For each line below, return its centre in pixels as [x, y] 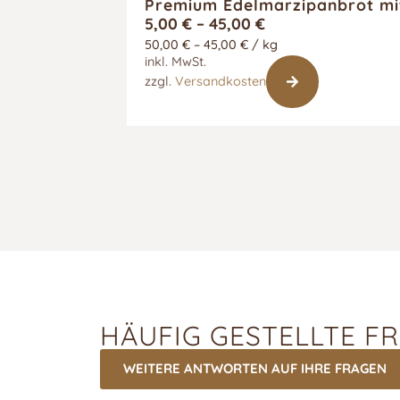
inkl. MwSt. [175, 62]
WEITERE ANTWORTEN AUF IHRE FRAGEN [255, 369]
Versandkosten [221, 82]
